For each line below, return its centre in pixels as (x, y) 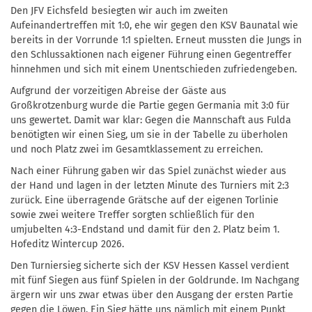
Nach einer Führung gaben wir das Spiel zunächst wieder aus (148, 171)
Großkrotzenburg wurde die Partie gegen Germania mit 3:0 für (150, 106)
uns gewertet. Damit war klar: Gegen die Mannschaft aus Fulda (151, 120)
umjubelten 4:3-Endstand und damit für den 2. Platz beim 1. (145, 230)
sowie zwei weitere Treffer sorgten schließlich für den (132, 215)
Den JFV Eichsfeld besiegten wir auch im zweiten (119, 11)
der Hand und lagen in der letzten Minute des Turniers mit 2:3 (150, 186)
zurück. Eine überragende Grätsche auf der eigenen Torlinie (145, 201)
